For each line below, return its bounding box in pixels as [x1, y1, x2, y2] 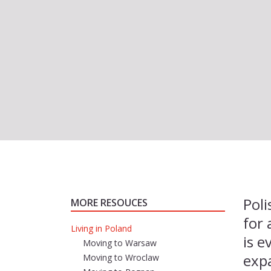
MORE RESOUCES [71, 196, 148, 209]
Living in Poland [71, 223, 132, 234]
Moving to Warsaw [83, 237, 157, 249]
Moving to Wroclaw [83, 252, 159, 263]
